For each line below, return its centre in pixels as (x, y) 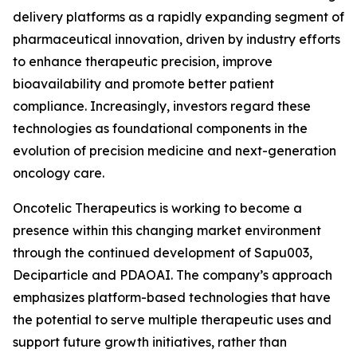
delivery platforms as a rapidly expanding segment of (178, 17)
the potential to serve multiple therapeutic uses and (172, 320)
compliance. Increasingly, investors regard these (162, 106)
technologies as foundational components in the (160, 128)
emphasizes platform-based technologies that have (172, 297)
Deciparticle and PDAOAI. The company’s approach (173, 275)
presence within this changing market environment (167, 230)
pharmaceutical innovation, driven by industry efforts (177, 39)
